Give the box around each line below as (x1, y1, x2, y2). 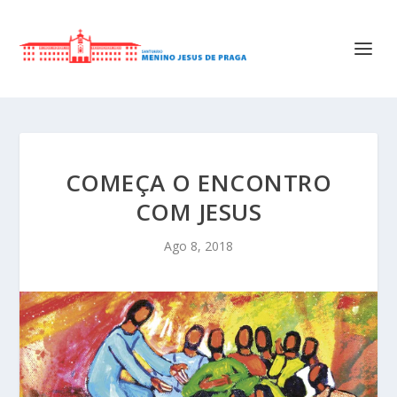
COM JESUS (135, 196, 262, 228)
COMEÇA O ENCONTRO (65, 167, 332, 198)
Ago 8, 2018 (164, 237, 233, 254)
